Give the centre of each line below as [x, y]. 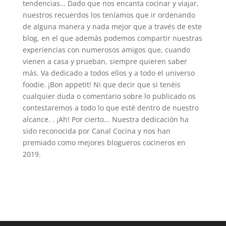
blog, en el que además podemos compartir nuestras [112, 38]
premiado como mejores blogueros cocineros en [104, 142]
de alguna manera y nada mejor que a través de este [112, 26]
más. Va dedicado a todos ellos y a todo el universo [108, 73]
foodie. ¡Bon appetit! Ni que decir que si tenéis [101, 84]
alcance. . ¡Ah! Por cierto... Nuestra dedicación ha [105, 119]
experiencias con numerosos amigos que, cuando [106, 49]
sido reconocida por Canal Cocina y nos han [96, 131]
